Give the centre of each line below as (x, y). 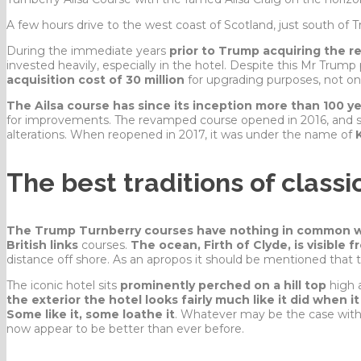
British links (42, 245)
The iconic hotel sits (63, 285)
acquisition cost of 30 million (95, 79)
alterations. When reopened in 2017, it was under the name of (181, 134)
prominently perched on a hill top (223, 285)
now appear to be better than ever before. (125, 328)
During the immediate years (86, 50)
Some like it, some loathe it (91, 314)
